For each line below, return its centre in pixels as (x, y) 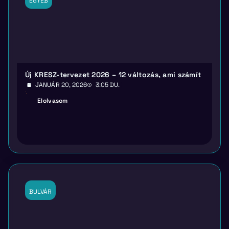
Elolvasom (53, 101)
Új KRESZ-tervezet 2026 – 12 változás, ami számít (113, 75)
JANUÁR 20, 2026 (61, 85)
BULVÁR (40, 192)
